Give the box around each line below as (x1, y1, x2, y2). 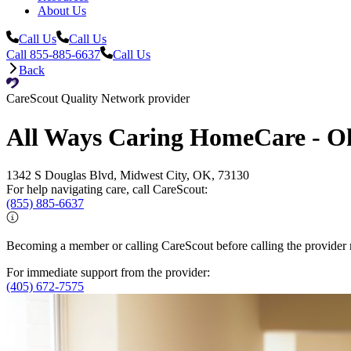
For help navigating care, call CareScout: (6, 182, 208, 196)
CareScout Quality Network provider (6, 92, 190, 106)
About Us (38, 4, 86, 18)
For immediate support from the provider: (6, 265, 210, 279)
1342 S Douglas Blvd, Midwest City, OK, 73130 (6, 168, 249, 182)
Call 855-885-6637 (6, 48, 100, 62)
